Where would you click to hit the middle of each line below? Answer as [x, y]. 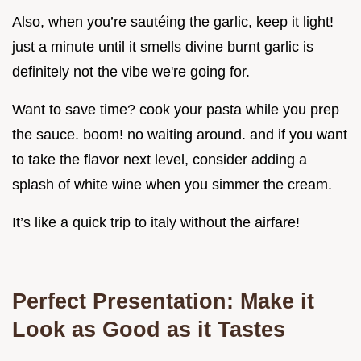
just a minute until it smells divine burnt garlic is [163, 46]
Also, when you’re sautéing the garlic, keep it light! [173, 21]
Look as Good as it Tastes [149, 329]
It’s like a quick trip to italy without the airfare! [156, 222]
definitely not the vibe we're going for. [131, 71]
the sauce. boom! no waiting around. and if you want [180, 134]
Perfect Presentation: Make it [163, 301]
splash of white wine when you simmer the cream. [172, 184]
